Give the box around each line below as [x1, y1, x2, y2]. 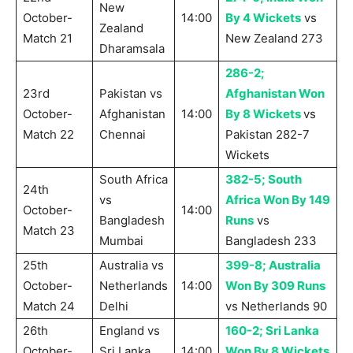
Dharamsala [99, 41, 165, 57]
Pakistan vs [99, 86, 162, 102]
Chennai [99, 127, 146, 143]
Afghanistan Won [225, 86, 325, 102]
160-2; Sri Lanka [225, 323, 319, 339]
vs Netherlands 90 [225, 299, 327, 314]
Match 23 [23, 223, 75, 239]
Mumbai [99, 233, 143, 249]
